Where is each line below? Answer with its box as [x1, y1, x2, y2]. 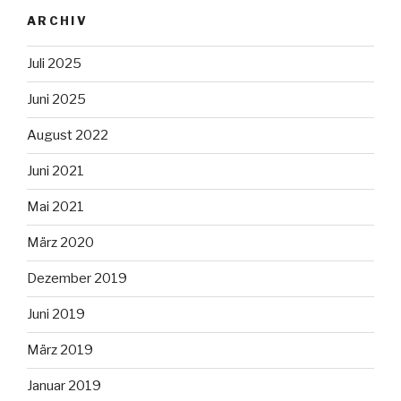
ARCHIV [27, 13, 89, 28]
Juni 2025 [27, 91, 86, 108]
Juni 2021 [27, 163, 84, 180]
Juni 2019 [27, 306, 85, 323]
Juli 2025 [27, 55, 81, 73]
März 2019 [27, 342, 93, 359]
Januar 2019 [27, 378, 101, 395]
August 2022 [27, 127, 108, 144]
